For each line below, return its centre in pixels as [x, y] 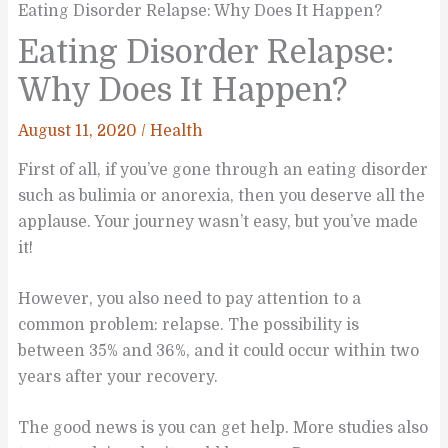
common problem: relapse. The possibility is [189, 325]
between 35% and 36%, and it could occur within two [219, 351]
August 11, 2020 [80, 130]
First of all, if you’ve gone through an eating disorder [223, 170]
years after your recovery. [118, 377]
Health [177, 130]
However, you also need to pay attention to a [190, 299]
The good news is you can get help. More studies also [223, 427]
